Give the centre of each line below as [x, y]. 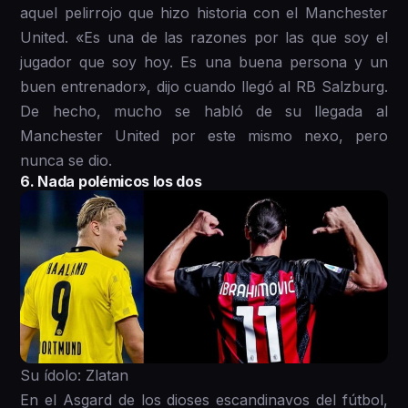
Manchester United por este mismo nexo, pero [204, 136]
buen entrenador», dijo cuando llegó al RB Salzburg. [204, 87]
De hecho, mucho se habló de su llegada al [204, 112]
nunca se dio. [66, 161]
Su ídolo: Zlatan [75, 375]
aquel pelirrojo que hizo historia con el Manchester [204, 13]
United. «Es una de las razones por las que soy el [204, 38]
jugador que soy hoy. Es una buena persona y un [204, 62]
